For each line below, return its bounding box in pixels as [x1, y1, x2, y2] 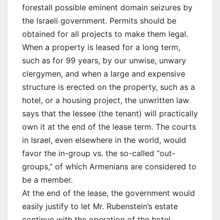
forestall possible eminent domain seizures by [22, 2, 192, 13]
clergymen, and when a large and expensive [22, 69, 185, 79]
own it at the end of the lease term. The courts [22, 122, 196, 132]
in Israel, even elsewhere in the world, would [22, 135, 186, 145]
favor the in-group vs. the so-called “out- [22, 148, 175, 159]
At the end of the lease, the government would [22, 188, 195, 198]
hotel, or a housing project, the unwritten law [22, 95, 189, 106]
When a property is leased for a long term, [22, 42, 180, 53]
